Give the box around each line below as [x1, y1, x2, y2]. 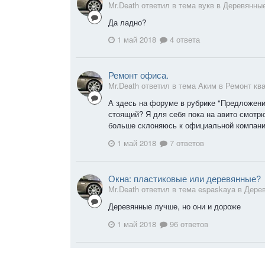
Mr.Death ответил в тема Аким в [108, 80, 225, 92]
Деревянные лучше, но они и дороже [108, 200, 241, 212]
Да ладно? [108, 16, 146, 28]
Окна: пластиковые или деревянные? [108, 172, 261, 185]
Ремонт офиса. [108, 69, 169, 82]
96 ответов [167, 218, 208, 230]
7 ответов [167, 137, 204, 148]
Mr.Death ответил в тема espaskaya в [108, 183, 244, 195]
